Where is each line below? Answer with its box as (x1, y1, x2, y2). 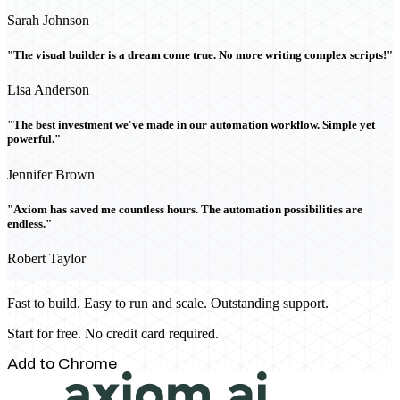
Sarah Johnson (7, 12, 89, 28)
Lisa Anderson (7, 82, 89, 98)
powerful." (7, 132, 61, 146)
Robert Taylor (7, 251, 86, 266)
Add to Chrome (7, 356, 117, 371)
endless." (7, 216, 52, 230)
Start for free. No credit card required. (7, 326, 219, 341)
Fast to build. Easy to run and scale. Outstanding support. (7, 296, 329, 311)
